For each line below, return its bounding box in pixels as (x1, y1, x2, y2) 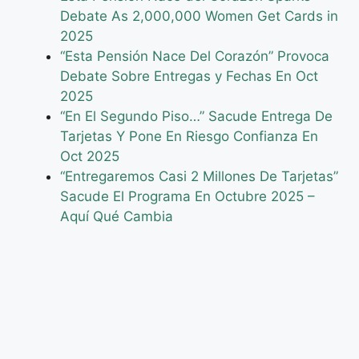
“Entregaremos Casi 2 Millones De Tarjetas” (60, 168, 338, 185)
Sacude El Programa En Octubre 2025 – (60, 188, 315, 205)
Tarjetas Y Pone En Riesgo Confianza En (60, 128, 318, 145)
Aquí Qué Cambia (60, 208, 173, 225)
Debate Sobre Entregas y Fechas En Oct (60, 68, 318, 85)
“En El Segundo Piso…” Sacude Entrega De (60, 108, 333, 125)
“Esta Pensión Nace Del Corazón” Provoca (60, 48, 329, 65)
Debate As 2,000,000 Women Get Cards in (60, 8, 338, 25)
